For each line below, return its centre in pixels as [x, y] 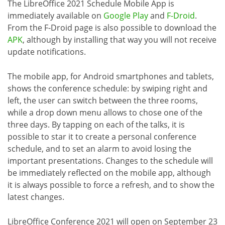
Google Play [126, 15]
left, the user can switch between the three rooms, [103, 100]
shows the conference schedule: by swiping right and [107, 88]
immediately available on [55, 15]
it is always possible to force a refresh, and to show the [111, 185]
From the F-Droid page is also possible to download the [112, 27]
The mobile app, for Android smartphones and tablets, [111, 76]
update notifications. [47, 51]
